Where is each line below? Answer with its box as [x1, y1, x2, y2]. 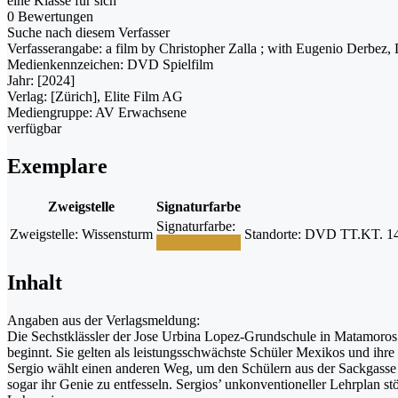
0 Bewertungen [7, 9, 93, 25]
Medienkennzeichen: [7, 57, 123, 73]
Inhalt [7, 271, 62, 294]
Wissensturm [82, 227, 153, 243]
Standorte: [244, 227, 301, 243]
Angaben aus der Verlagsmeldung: [7, 312, 200, 328]
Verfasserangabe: [7, 41, 102, 57]
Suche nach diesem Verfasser [7, 25, 170, 41]
